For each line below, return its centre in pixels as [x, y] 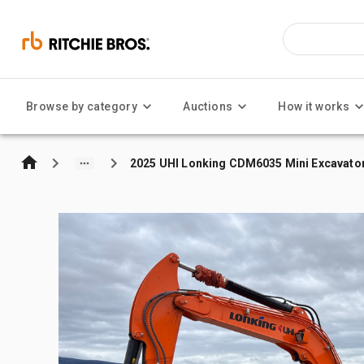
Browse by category [82, 106]
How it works [314, 106]
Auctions [208, 106]
